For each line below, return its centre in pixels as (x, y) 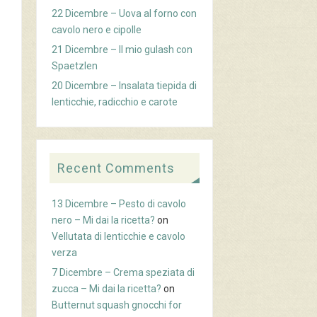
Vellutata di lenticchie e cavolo (119, 236)
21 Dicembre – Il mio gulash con (122, 49)
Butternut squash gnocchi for (117, 305)
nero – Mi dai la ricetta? (104, 220)
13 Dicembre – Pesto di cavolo (119, 203)
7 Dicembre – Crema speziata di (123, 272)
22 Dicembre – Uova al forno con (125, 13)
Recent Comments (116, 168)
